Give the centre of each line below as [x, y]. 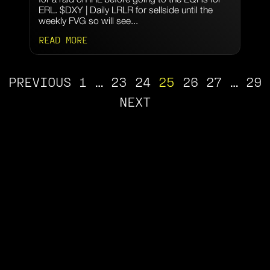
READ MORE [63, 39]
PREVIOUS [40, 81]
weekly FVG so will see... [88, 20]
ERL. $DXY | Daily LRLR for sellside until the [125, 9]
